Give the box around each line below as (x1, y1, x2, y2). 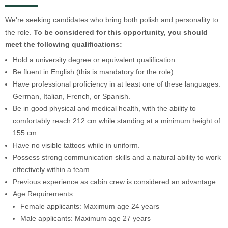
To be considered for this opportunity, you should (34, 27, 208, 36)
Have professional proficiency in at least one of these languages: (13, 79, 220, 88)
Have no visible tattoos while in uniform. (13, 140, 140, 149)
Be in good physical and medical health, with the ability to (13, 104, 196, 112)
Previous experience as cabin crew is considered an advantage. (13, 177, 218, 186)
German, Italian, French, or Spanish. (13, 92, 130, 100)
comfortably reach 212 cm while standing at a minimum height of (13, 116, 220, 125)
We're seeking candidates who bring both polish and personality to (5, 15, 218, 24)
